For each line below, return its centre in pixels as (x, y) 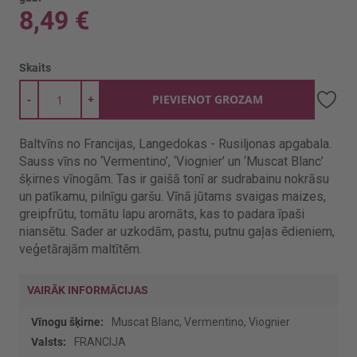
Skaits (35, 68)
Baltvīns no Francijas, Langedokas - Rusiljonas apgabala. (175, 144)
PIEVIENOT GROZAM (208, 99)
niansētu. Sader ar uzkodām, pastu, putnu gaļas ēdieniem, (177, 231)
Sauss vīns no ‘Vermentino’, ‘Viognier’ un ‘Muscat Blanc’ (173, 161)
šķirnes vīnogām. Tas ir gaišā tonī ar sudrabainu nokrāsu (174, 179)
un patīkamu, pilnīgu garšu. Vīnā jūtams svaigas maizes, (173, 196)
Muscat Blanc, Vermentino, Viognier (201, 322)
